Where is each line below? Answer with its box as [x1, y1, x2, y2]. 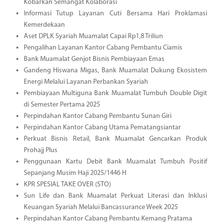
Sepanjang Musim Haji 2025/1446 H [23, 169, 126, 177]
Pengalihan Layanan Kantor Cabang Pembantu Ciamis [23, 44, 182, 52]
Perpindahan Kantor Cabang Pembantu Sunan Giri [23, 112, 171, 120]
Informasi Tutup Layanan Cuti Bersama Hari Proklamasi [23, 9, 207, 17]
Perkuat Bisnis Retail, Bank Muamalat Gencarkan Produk [23, 135, 207, 143]
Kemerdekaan [23, 21, 65, 29]
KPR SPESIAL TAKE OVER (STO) [23, 180, 111, 188]
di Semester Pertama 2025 [23, 101, 100, 109]
